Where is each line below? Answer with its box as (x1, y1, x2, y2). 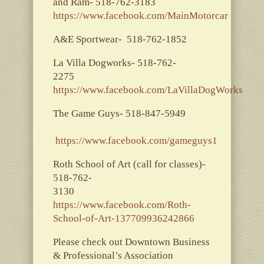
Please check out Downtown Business (52, 236, 210, 247)
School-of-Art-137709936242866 (52, 212, 194, 224)
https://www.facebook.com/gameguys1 (55, 134, 217, 146)
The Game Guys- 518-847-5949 (52, 107, 186, 119)
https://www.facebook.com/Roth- (52, 199, 191, 210)
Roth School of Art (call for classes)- (52, 158, 208, 170)
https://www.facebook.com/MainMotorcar (52, 9, 228, 21)
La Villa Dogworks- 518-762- (52, 57, 176, 68)
